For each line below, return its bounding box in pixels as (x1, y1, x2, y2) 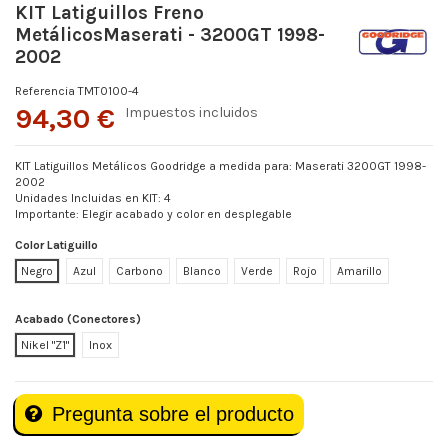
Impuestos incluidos (125, 103, 258, 121)
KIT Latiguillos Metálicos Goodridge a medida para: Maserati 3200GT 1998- (15, 158, 426, 173)
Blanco (183, 264, 221, 279)
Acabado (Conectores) (15, 312, 141, 327)
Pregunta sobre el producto (52, 403, 294, 426)
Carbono (116, 264, 163, 279)
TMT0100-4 (78, 83, 139, 98)
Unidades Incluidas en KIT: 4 (15, 190, 171, 205)
